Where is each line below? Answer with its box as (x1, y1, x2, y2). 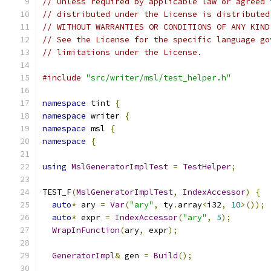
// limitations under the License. (42, 47, 202, 57)
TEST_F (42, 187, 71, 197)
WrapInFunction (52, 225, 120, 235)
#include (42, 73, 81, 83)
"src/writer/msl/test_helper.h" (86, 73, 231, 83)
